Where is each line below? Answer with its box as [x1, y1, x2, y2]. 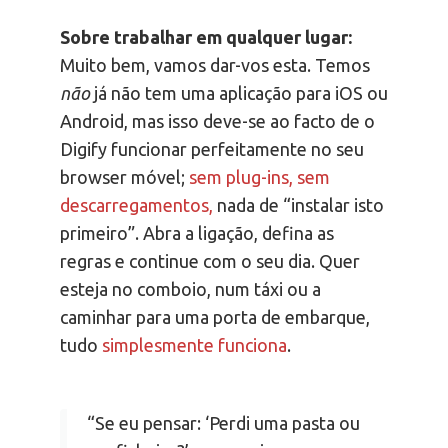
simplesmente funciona [102, 335, 287, 356]
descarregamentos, [60, 195, 213, 216]
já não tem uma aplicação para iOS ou [90, 83, 388, 104]
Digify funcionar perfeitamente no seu [60, 139, 364, 160]
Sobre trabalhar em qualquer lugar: [60, 27, 352, 48]
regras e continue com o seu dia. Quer [60, 251, 360, 272]
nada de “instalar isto [213, 195, 384, 216]
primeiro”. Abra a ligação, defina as [60, 223, 334, 244]
